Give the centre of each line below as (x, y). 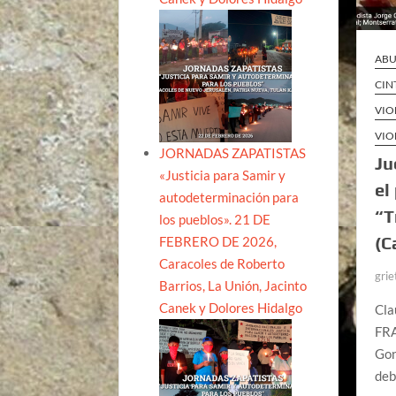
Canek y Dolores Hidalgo (231, 307)
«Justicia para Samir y (223, 175)
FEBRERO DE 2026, (218, 241)
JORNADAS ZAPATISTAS (233, 152)
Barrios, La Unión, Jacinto (233, 285)
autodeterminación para (229, 197)
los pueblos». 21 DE (215, 219)
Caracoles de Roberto (222, 263)
